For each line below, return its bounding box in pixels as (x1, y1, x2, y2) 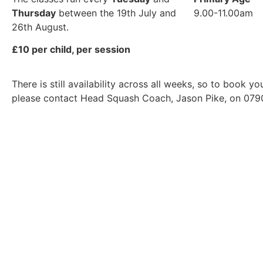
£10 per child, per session (12, 43, 130, 56)
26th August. (12, 21, 69, 33)
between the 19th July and (56, 6, 176, 19)
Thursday (12, 6, 56, 19)
